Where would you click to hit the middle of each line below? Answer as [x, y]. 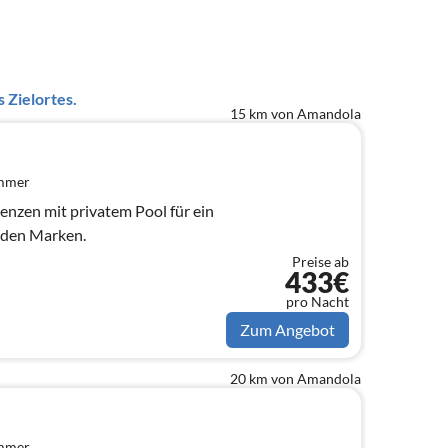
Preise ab [320, 261]
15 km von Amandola [295, 114]
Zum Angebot [287, 329]
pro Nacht [317, 301]
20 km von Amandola [295, 378]
